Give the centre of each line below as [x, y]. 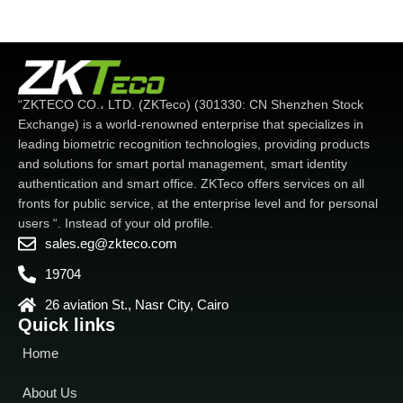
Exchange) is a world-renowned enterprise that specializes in [191, 125]
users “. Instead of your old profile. [116, 224]
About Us [50, 393]
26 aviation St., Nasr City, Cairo [137, 305]
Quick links [67, 325]
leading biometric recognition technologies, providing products [194, 144]
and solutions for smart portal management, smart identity [183, 164]
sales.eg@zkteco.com [111, 244]
